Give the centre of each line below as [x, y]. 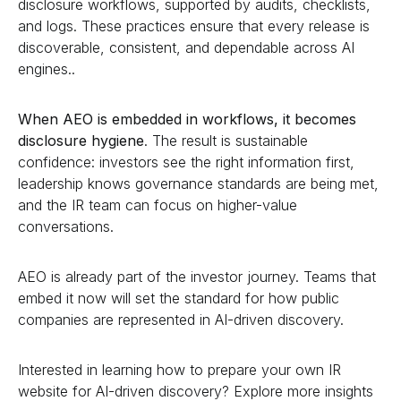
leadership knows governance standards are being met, [198, 183]
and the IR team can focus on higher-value [158, 205]
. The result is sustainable [226, 140]
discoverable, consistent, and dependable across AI [186, 47]
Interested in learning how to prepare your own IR [179, 369]
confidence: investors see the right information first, [186, 162]
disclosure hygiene [81, 140]
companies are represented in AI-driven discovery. [181, 319]
